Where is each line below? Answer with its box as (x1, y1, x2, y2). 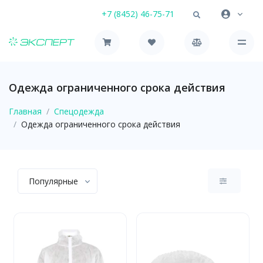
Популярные (29, 175, 78, 187)
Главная (9, 105, 42, 117)
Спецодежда (54, 105, 104, 117)
